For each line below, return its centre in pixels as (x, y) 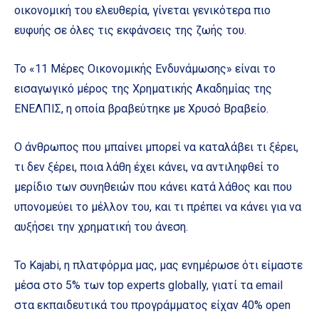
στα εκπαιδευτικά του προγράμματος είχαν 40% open (152, 305)
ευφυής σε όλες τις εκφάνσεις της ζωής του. (130, 30)
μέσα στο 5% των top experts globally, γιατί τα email (148, 285)
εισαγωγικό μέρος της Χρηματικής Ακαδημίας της (143, 88)
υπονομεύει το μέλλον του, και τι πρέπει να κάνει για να (158, 206)
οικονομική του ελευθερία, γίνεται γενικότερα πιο (142, 10)
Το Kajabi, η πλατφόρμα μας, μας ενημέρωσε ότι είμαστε (158, 265)
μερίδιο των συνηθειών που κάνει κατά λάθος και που (153, 187)
